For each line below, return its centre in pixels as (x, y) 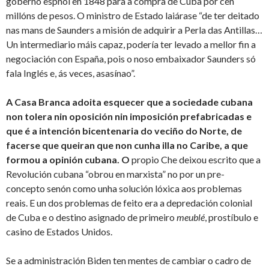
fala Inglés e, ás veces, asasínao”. (71, 73)
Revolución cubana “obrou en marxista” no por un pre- (115, 174)
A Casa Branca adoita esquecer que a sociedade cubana (129, 102)
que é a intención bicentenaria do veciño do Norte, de (124, 131)
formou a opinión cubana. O (69, 160)
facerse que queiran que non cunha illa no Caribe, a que (127, 145)
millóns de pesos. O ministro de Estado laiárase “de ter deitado (133, 16)
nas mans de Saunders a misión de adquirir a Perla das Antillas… (134, 30)
